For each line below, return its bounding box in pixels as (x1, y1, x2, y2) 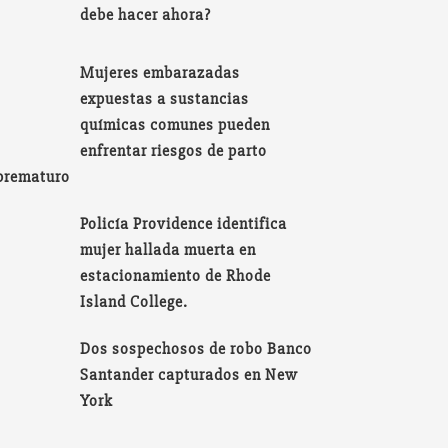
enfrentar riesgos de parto (80, 141, 268, 162)
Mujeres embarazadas (80, 63, 241, 84)
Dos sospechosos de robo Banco (80, 339, 313, 360)
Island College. (80, 292, 189, 313)
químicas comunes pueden (80, 115, 271, 136)
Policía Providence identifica (80, 214, 288, 235)
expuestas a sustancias (80, 89, 250, 110)
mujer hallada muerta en (80, 240, 257, 261)
